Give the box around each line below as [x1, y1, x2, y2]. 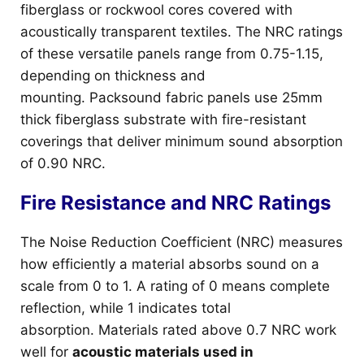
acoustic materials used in [72, 343, 253, 360]
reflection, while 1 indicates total [20, 299, 231, 316]
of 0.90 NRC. [20, 154, 106, 171]
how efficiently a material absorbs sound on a [20, 255, 319, 272]
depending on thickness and [20, 67, 206, 84]
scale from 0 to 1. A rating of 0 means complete [20, 277, 330, 294]
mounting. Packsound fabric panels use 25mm [20, 89, 323, 106]
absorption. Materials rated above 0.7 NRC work [20, 321, 336, 338]
